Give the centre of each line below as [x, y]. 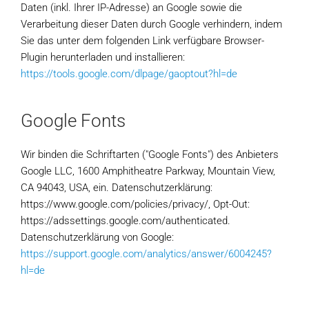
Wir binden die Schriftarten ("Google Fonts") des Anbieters [150, 154]
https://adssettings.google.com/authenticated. [126, 221]
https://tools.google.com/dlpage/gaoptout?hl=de [129, 74]
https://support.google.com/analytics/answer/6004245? [146, 254]
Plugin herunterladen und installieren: [103, 57]
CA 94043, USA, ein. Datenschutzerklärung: [117, 188]
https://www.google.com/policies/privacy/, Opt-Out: [135, 204]
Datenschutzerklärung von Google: [97, 237]
